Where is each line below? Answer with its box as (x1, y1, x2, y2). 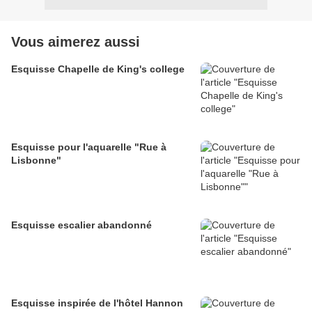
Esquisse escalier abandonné (11, 219, 152, 231)
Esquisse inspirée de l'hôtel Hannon (11, 297, 183, 309)
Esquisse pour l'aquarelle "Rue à (11, 141, 166, 153)
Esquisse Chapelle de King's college (11, 63, 185, 75)
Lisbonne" (11, 155, 61, 166)
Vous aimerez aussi (11, 34, 140, 50)
